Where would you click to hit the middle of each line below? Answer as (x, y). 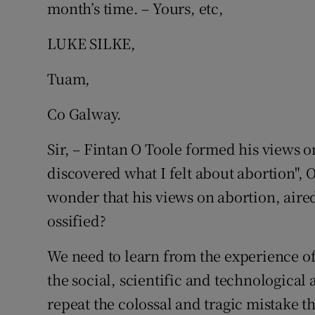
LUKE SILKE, (92, 43)
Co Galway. (85, 114)
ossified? (77, 220)
